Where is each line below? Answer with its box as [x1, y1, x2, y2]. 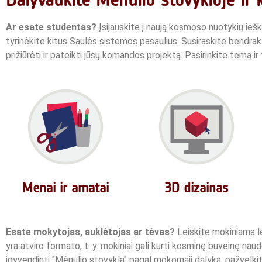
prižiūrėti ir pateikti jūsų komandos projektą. [6, 50, 185, 61]
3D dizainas [164, 179, 229, 196]
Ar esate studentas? [6, 22, 96, 33]
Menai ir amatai [22, 179, 109, 196]
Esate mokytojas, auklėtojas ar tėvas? [6, 226, 175, 237]
